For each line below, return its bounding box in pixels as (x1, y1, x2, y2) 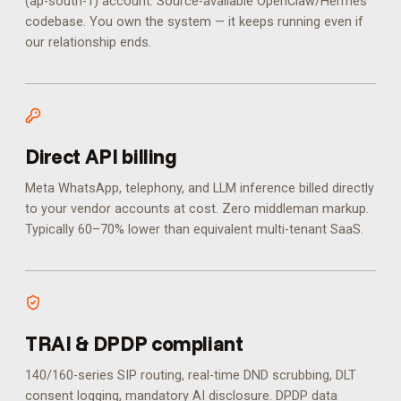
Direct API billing (25, 143, 177, 169)
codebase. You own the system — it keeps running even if (25, 14, 363, 30)
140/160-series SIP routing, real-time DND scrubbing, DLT (25, 368, 356, 383)
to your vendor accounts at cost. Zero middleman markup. (25, 201, 369, 217)
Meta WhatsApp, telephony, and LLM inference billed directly (25, 181, 374, 196)
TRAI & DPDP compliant (25, 330, 243, 356)
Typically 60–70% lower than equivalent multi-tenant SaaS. (25, 222, 363, 237)
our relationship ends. (25, 35, 151, 50)
